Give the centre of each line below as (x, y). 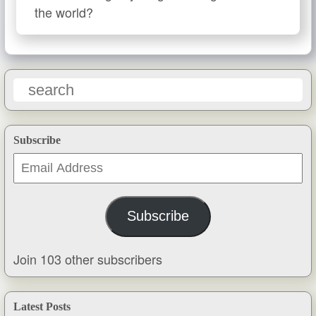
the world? (64, 12)
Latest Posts (42, 306)
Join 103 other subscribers (88, 259)
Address (36, 180)
